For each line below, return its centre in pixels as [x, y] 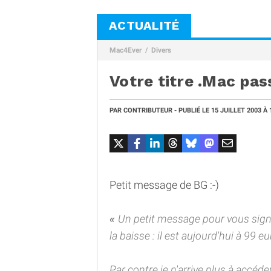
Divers [161, 50]
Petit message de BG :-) [164, 185]
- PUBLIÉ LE [192, 110]
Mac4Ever [126, 50]
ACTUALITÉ [144, 25]
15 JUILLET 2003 [237, 110]
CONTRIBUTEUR [148, 110]
